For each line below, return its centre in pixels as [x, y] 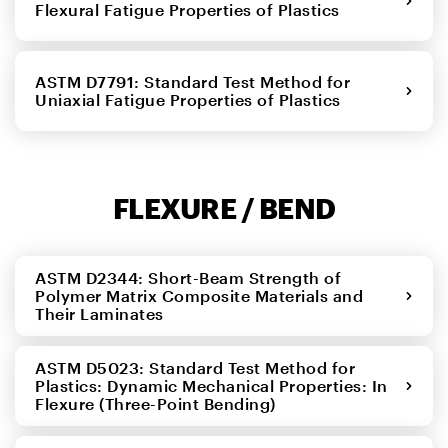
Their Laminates [104, 313]
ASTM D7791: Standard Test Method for [192, 81]
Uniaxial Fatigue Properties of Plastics [192, 99]
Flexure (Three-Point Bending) [160, 403]
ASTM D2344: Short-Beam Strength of [188, 277]
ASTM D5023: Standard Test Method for [195, 367]
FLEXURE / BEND [224, 207]
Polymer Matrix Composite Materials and [199, 295]
